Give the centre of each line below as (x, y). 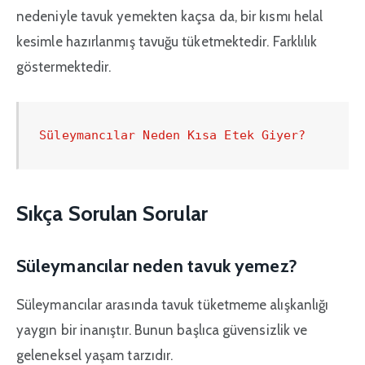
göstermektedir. (64, 66)
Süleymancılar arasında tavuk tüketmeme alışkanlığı (173, 304)
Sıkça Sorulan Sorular (112, 213)
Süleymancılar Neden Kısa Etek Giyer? (173, 136)
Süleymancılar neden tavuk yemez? (157, 266)
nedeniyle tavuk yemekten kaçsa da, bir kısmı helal (170, 16)
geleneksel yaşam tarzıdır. (95, 355)
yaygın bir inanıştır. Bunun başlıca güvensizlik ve (162, 330)
